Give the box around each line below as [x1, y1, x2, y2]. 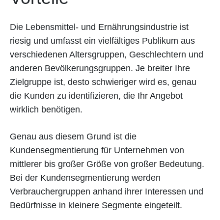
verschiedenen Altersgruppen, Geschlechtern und [10, 49, 203, 59]
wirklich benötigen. [10, 104, 82, 114]
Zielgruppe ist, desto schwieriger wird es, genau [10, 77, 196, 87]
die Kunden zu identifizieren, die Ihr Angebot [10, 90, 183, 101]
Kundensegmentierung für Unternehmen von [10, 145, 184, 155]
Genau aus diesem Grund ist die [10, 131, 137, 141]
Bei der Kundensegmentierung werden [10, 172, 161, 183]
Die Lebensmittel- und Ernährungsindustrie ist [10, 22, 189, 32]
